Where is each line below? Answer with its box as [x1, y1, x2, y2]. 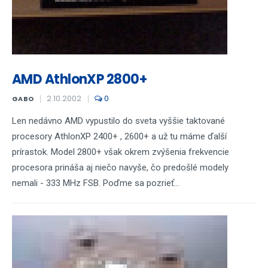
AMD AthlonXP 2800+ [12, 70, 147, 89]
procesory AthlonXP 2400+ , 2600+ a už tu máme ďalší [12, 131, 227, 142]
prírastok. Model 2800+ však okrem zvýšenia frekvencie [12, 147, 229, 157]
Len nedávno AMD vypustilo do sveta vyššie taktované [12, 115, 225, 126]
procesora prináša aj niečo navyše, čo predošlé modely [12, 162, 229, 173]
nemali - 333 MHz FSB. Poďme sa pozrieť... [12, 178, 179, 188]
